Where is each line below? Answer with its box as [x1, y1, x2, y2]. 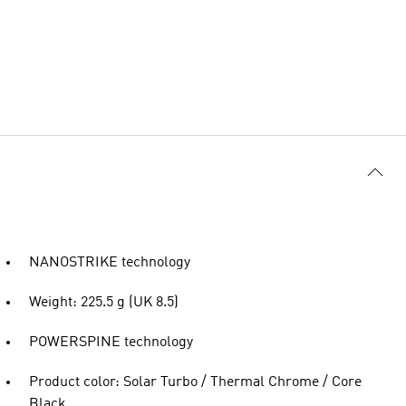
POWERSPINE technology [29, 335, 193, 350]
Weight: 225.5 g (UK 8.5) [29, 295, 179, 310]
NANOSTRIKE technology [29, 256, 190, 270]
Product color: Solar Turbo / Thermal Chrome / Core [29, 375, 362, 390]
